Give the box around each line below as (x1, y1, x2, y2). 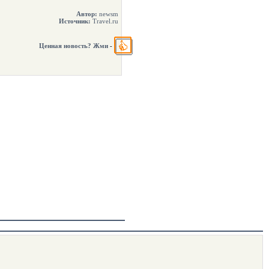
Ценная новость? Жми (39, 41, 108, 49)
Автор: (76, 10, 97, 17)
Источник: (59, 17, 91, 25)
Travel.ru (91, 17, 118, 25)
